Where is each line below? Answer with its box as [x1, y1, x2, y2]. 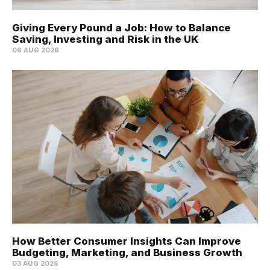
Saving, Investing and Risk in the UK [12, 33, 199, 46]
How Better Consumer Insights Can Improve [12, 235, 241, 248]
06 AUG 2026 [12, 46, 60, 55]
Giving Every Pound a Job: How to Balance [12, 22, 231, 34]
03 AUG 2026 [12, 259, 59, 268]
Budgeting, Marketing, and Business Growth [12, 246, 242, 259]
